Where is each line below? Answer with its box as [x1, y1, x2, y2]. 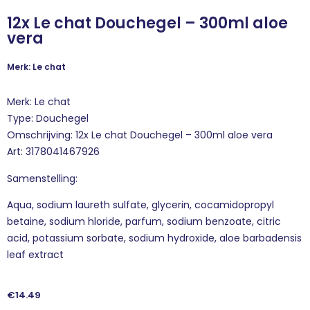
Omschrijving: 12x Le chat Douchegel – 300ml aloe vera [7, 128, 273, 143]
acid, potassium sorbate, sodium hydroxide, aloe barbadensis [7, 230, 302, 245]
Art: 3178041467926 [7, 145, 100, 159]
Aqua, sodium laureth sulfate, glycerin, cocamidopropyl [7, 197, 274, 212]
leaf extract [7, 247, 64, 262]
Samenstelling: [7, 171, 77, 185]
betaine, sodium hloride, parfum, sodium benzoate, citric [7, 214, 281, 228]
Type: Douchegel [7, 111, 89, 126]
